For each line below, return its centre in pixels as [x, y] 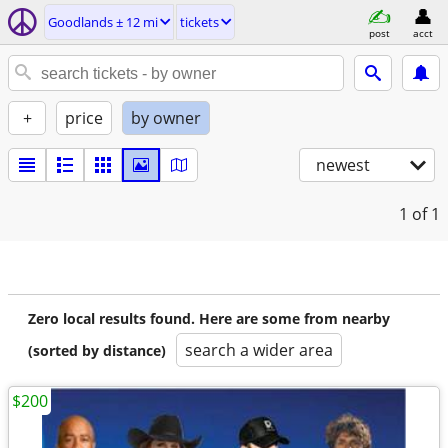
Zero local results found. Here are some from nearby [209, 318]
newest [343, 165]
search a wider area [259, 350]
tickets [199, 22]
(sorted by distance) [97, 350]
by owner [166, 118]
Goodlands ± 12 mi [103, 22]
